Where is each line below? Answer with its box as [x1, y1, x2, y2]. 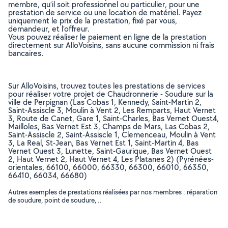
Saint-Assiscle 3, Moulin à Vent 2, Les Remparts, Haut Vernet [8, 105, 216, 116]
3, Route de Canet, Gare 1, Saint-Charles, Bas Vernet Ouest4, [8, 113, 219, 124]
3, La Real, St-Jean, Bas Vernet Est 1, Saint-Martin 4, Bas [8, 137, 198, 148]
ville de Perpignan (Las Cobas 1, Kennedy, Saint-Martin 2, [8, 97, 202, 107]
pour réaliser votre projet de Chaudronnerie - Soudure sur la [8, 89, 213, 99]
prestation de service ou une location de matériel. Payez [8, 7, 202, 18]
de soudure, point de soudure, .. [8, 195, 102, 205]
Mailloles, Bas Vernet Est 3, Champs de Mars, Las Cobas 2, [8, 121, 210, 132]
